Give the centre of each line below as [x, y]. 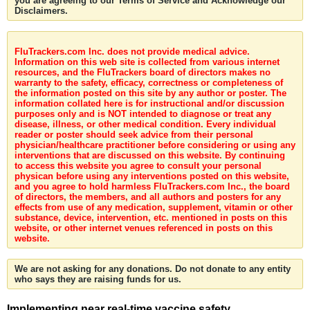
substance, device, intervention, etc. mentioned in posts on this [151, 218]
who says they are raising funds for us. [98, 279]
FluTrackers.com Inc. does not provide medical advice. [132, 52]
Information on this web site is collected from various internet [147, 62]
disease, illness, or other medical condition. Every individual [145, 124]
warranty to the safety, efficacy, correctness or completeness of [149, 83]
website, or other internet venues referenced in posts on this [144, 228]
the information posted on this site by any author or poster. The [151, 93]
